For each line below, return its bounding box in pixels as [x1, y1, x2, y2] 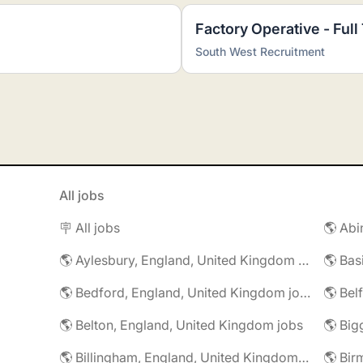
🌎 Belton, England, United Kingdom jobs [58, 317, 303, 333]
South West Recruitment [195, 45, 325, 58]
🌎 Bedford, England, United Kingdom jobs [299, 284, 310, 301]
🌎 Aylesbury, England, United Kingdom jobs [297, 252, 309, 268]
